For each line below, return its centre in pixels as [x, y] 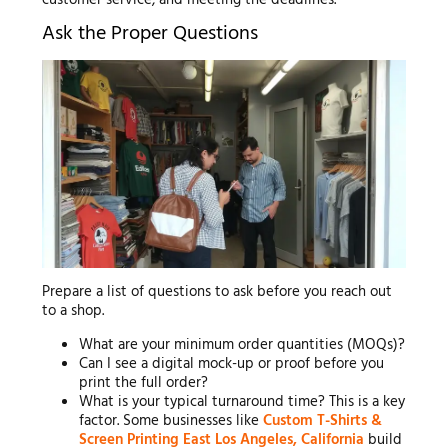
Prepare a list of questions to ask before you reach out [216, 292]
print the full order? [144, 383]
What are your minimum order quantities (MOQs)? [242, 345]
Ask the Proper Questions [149, 34]
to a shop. [72, 311]
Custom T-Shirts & [323, 421]
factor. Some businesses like [171, 421]
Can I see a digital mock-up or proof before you [232, 364]
